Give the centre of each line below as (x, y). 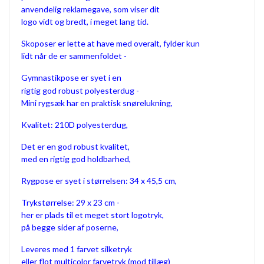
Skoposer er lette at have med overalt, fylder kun (110, 43)
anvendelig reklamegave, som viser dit (90, 9)
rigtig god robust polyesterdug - (80, 90)
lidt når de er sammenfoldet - (74, 55)
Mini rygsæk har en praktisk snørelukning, (97, 103)
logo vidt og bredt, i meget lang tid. (85, 21)
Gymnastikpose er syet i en (71, 77)
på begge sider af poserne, (70, 227)
